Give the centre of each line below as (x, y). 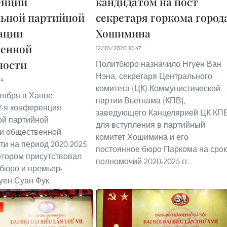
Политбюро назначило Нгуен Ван (159, 64)
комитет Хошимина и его (142, 137)
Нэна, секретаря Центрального (154, 76)
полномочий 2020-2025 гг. (143, 161)
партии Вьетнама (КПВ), (141, 100)
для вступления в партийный (150, 125)
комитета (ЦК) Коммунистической (158, 88)
